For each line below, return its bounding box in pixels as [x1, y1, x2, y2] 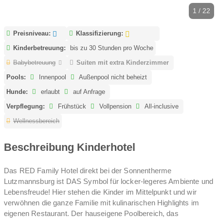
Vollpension [97, 102, 132, 110]
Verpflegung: [6, 102, 45, 110]
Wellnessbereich [13, 117, 60, 125]
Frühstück [56, 102, 87, 110]
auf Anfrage [71, 88, 106, 95]
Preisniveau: [13, 29, 51, 37]
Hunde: [6, 88, 28, 95]
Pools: [6, 73, 26, 81]
